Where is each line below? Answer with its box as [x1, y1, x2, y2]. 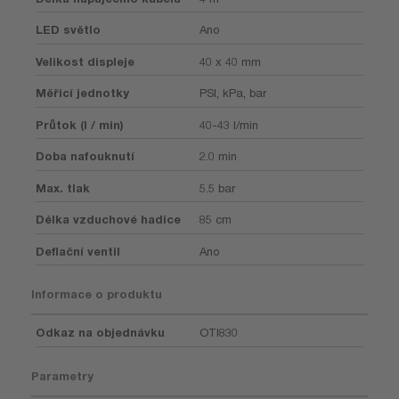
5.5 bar [199, 180, 235, 195]
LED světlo [36, 22, 101, 37]
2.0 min [199, 149, 237, 163]
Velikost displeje [36, 53, 134, 69]
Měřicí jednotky [36, 85, 129, 100]
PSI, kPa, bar [199, 85, 266, 100]
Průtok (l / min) [36, 117, 124, 132]
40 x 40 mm [199, 53, 261, 69]
